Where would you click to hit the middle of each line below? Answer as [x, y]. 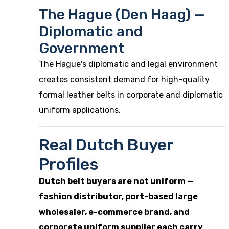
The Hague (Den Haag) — [122, 15]
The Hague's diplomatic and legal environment [128, 64]
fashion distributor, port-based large [118, 197]
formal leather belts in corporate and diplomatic [131, 95]
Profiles [69, 164]
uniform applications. [80, 110]
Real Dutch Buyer [106, 145]
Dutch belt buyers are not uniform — [116, 181]
